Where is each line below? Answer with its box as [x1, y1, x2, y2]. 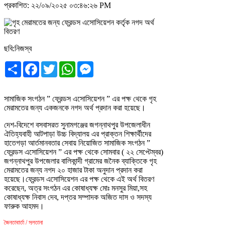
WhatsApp [75, 60, 109, 69]
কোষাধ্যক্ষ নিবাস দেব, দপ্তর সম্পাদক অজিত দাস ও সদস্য [4, 192, 152, 201]
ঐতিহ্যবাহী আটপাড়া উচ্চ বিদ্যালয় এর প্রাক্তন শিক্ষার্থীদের [4, 129, 151, 138]
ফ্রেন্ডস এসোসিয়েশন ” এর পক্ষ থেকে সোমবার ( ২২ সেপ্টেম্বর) [4, 147, 163, 156]
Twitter [57, 60, 80, 69]
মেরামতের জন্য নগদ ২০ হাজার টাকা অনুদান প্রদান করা [4, 165, 143, 174]
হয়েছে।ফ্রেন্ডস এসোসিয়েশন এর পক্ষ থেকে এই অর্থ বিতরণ [4, 174, 154, 183]
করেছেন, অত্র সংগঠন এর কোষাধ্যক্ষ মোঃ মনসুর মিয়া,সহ [4, 183, 147, 192]
